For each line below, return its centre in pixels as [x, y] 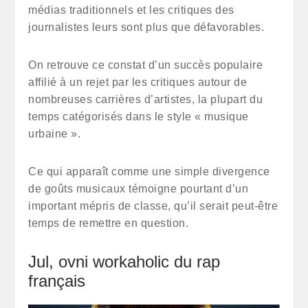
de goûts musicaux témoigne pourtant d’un [138, 189]
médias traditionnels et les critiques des [131, 10]
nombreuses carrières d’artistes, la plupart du [145, 99]
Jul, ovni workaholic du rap [124, 262]
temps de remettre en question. [108, 223]
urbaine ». [54, 134]
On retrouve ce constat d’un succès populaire [145, 65]
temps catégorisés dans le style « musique [139, 117]
